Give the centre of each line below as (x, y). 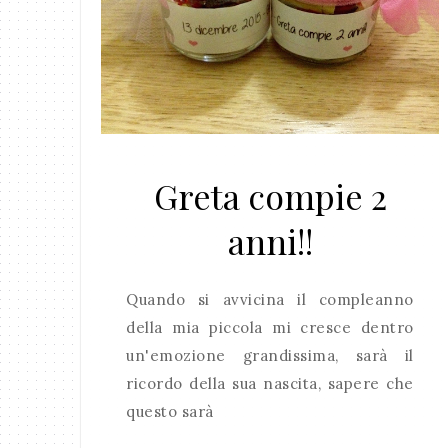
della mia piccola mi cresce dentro (270, 328)
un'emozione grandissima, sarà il (270, 356)
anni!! (270, 241)
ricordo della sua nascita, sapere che (270, 384)
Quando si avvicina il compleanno (270, 300)
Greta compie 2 (270, 196)
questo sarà (170, 412)
